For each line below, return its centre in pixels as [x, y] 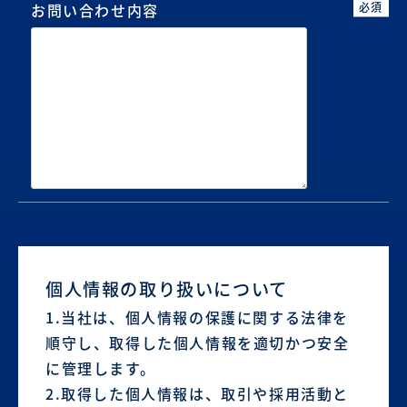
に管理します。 [101, 368]
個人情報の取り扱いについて [167, 289]
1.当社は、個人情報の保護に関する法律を [198, 317]
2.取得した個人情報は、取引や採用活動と [197, 393]
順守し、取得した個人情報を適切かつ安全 [198, 342]
